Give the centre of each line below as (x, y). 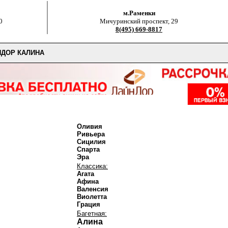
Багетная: (92, 213)
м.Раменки (139, 13)
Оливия (90, 126)
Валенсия (93, 189)
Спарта (88, 149)
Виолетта (92, 197)
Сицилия (91, 142)
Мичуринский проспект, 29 (139, 21)
